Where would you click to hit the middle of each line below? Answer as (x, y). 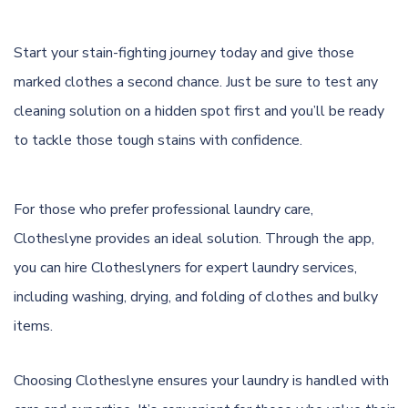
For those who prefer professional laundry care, (163, 209)
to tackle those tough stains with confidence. (158, 140)
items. (33, 326)
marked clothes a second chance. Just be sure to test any (196, 82)
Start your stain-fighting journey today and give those (184, 53)
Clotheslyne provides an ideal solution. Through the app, (194, 239)
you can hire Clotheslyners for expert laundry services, (185, 268)
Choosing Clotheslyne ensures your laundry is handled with (201, 381)
